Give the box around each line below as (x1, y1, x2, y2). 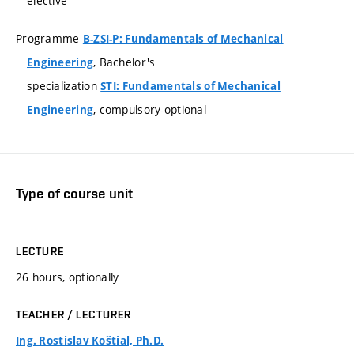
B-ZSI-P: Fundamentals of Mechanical (82, 31, 284, 46)
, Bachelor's (93, 54, 156, 70)
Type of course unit (16, 184, 133, 201)
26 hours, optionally (16, 269, 119, 285)
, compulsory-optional (93, 101, 206, 117)
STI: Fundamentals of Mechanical (100, 78, 281, 93)
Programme (16, 30, 83, 46)
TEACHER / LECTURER (16, 308, 132, 322)
